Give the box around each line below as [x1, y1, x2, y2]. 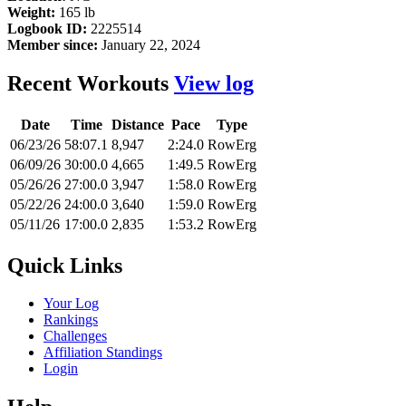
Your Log [43, 295, 99, 312]
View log [174, 71, 254, 95]
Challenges [43, 328, 107, 344]
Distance [111, 116, 164, 132]
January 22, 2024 [98, 36, 200, 53]
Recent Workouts [7, 71, 174, 95]
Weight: [7, 4, 55, 20]
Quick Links [7, 253, 122, 277]
